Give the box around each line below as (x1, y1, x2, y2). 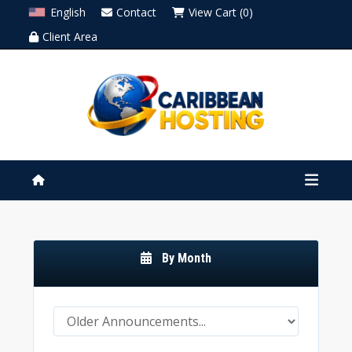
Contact (115, 5, 156, 20)
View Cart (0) (188, 5, 253, 20)
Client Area (42, 29, 97, 44)
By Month (155, 251, 211, 266)
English (49, 5, 86, 20)
